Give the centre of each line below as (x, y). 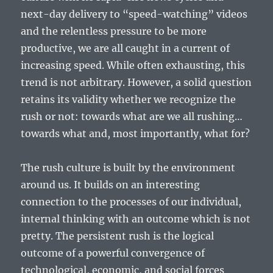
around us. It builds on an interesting (111, 185)
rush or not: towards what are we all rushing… (132, 117)
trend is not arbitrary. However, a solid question (136, 83)
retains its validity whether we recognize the (129, 100)
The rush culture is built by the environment (128, 168)
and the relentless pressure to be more (114, 31)
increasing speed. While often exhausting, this (133, 66)
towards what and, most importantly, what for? (136, 134)
